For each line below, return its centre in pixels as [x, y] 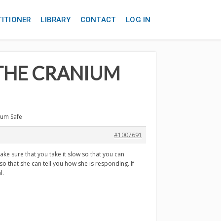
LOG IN [138, 20]
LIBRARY [55, 20]
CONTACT [98, 20]
